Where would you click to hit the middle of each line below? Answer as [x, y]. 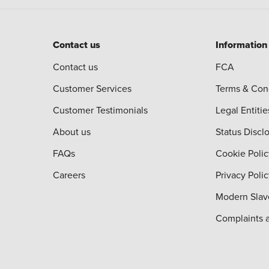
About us [72, 132]
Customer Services [92, 89]
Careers [69, 175]
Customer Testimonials [100, 110]
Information [241, 45]
